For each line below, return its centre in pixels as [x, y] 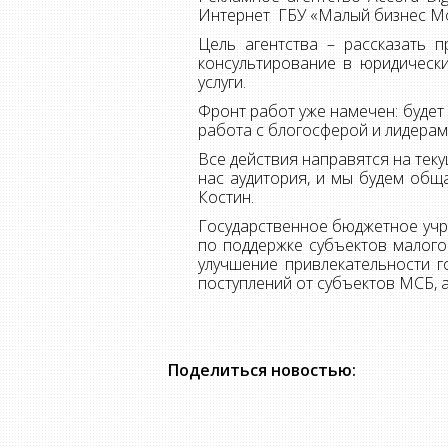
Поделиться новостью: [262, 370]
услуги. [222, 82]
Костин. [226, 197]
